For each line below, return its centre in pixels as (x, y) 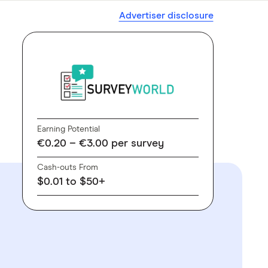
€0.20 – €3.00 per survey (100, 144)
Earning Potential (68, 129)
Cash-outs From (67, 167)
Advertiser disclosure (166, 16)
